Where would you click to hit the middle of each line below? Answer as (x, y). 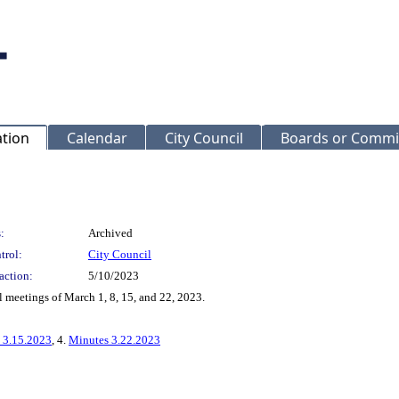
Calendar (97, 138)
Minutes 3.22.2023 (114, 340)
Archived (110, 233)
